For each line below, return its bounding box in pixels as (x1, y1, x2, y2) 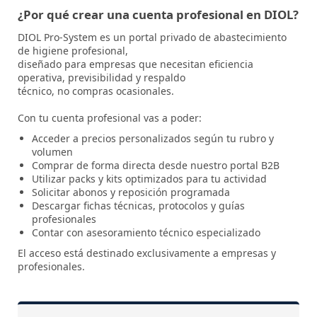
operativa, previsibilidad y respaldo (18, 71, 185, 84)
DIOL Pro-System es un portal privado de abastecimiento (18, 30, 287, 44)
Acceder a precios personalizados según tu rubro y (32, 132, 274, 145)
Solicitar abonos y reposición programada (32, 185, 230, 199)
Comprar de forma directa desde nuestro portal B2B (32, 158, 279, 172)
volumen (32, 145, 73, 158)
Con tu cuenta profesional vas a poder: (18, 111, 202, 125)
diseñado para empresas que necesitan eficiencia (18, 57, 253, 71)
